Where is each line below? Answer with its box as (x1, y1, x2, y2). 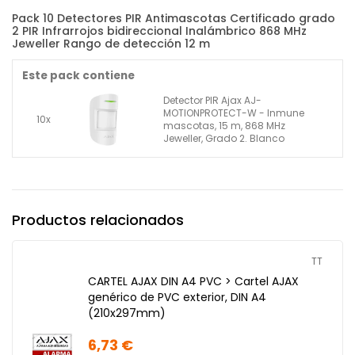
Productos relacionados (12, 210, 184, 231)
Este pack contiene (22, 68, 135, 84)
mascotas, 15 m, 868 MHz (163, 119, 285, 133)
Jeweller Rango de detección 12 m (12, 36, 210, 52)
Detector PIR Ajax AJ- (163, 94, 261, 108)
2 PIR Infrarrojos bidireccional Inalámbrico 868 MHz (12, 23, 307, 40)
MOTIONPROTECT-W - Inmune (163, 106, 304, 120)
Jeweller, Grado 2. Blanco (163, 132, 284, 146)
